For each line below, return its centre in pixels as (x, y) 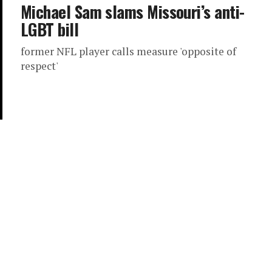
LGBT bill (50, 29)
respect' (39, 66)
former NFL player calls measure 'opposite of (128, 51)
